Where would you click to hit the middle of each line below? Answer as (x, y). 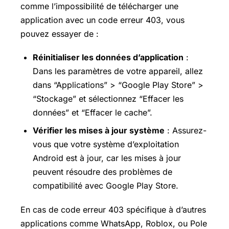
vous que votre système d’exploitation (106, 144)
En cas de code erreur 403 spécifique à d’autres (113, 209)
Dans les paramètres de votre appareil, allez (118, 71)
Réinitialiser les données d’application (108, 58)
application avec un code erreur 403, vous (102, 20)
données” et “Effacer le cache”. (93, 113)
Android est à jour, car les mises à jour (107, 158)
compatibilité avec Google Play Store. (106, 186)
